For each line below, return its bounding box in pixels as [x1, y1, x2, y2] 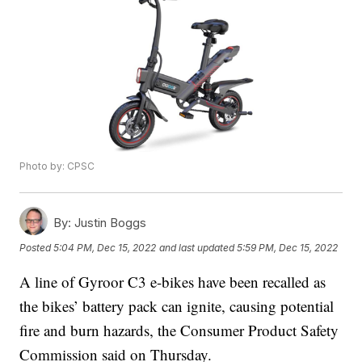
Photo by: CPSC [19, 160, 95, 173]
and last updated [159, 242, 235, 255]
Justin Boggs [71, 215, 147, 231]
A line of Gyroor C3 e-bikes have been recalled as [19, 271, 326, 293]
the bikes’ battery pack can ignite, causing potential [19, 296, 335, 317]
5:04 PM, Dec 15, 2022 [53, 242, 157, 255]
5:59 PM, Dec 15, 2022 [237, 242, 339, 255]
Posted [19, 242, 54, 255]
